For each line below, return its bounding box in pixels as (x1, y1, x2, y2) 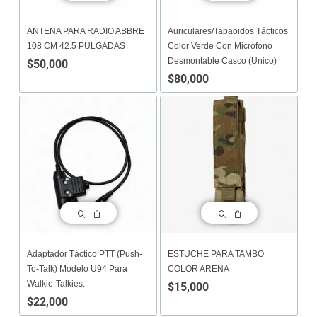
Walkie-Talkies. (27, 279, 85, 289)
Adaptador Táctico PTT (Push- (27, 249, 142, 259)
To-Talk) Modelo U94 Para (27, 264, 127, 274)
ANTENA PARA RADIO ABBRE (27, 26, 144, 36)
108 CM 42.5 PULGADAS (27, 41, 125, 51)
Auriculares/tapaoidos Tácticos (168, 26, 288, 36)
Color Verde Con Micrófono (168, 41, 272, 51)
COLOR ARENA (168, 264, 229, 274)
